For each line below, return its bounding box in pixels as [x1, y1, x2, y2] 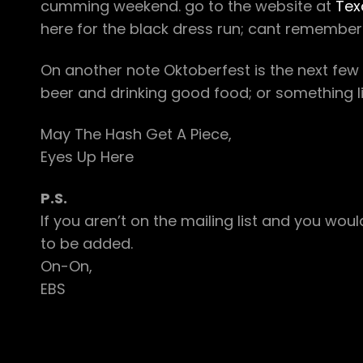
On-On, [41, 255, 92, 276]
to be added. [41, 233, 133, 254]
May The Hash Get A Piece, [41, 124, 232, 145]
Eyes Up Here [41, 147, 134, 168]
